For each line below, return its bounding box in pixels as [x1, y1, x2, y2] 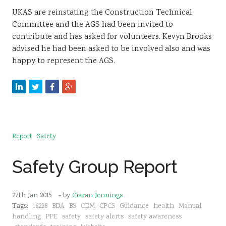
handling [12, 212, 41, 222]
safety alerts [85, 212, 124, 222]
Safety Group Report [12, 156, 178, 177]
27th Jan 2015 [12, 191, 51, 201]
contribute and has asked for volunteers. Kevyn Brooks [12, 31, 212, 43]
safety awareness [128, 212, 182, 222]
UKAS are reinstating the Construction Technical [12, 7, 192, 19]
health [153, 201, 174, 211]
